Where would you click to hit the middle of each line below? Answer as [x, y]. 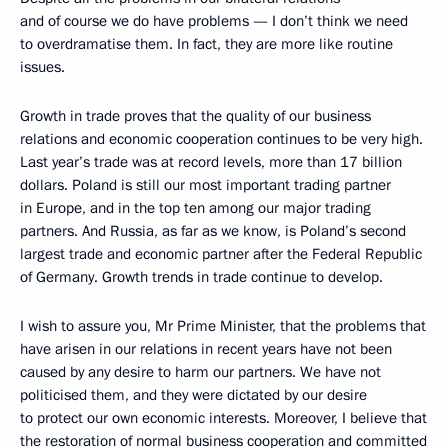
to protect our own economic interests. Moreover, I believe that [223, 418]
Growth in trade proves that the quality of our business [195, 116]
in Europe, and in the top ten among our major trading [195, 208]
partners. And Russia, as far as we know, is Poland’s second [213, 231]
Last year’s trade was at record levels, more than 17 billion [211, 162]
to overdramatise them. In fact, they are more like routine [206, 44]
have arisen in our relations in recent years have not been [206, 349]
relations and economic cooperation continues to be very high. [221, 139]
